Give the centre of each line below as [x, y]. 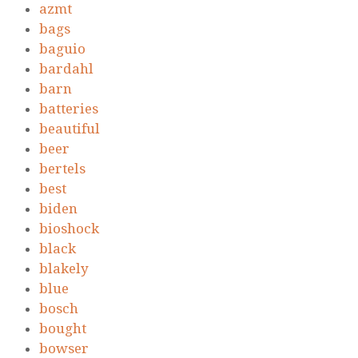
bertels [62, 169]
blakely [64, 269]
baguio [62, 49]
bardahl [66, 69]
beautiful [70, 129]
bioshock [69, 229]
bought [63, 329]
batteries [69, 109]
